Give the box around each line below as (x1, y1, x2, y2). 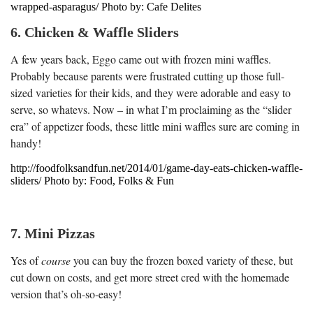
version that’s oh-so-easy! (10, 286, 122, 301)
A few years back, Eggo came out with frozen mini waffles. (10, 51, 271, 66)
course (41, 252, 71, 268)
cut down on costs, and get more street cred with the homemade (10, 269, 289, 284)
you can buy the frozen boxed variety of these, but (71, 252, 293, 268)
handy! (10, 135, 41, 150)
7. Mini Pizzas (10, 225, 95, 241)
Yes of (10, 252, 41, 268)
